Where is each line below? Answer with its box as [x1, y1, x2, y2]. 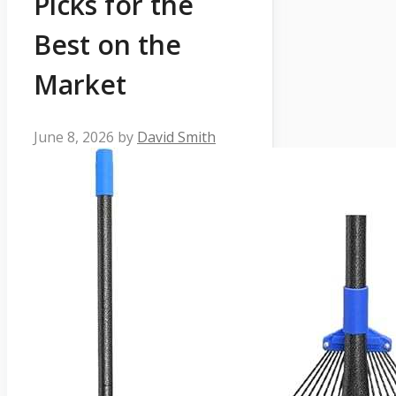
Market [34, 65, 126, 103]
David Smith [137, 126, 216, 147]
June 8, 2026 [34, 126, 114, 147]
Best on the [34, 26, 181, 63]
